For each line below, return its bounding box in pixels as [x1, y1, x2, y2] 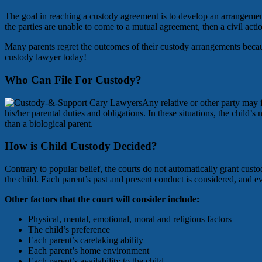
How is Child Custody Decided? [5, 140, 157, 153]
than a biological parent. [5, 118, 93, 129]
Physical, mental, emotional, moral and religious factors [28, 214, 232, 225]
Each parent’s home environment [28, 246, 149, 256]
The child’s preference [28, 225, 110, 235]
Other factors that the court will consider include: [5, 194, 199, 205]
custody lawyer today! [5, 52, 87, 63]
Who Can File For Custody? [5, 73, 142, 86]
